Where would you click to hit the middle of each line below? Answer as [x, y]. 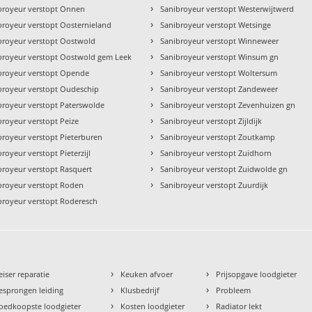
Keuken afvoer [147, 274]
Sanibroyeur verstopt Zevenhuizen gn [228, 105]
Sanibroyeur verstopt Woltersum [219, 73]
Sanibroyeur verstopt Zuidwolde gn [224, 169]
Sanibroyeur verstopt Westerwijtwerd [227, 9]
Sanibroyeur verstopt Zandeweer [219, 89]
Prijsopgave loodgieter [257, 274]
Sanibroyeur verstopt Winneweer [220, 41]
